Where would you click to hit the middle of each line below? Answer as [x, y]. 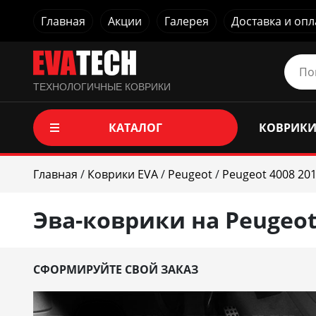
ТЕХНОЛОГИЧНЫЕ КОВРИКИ [102, 87]
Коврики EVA [123, 174]
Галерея [187, 21]
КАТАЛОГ [135, 128]
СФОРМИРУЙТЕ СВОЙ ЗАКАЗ [116, 269]
